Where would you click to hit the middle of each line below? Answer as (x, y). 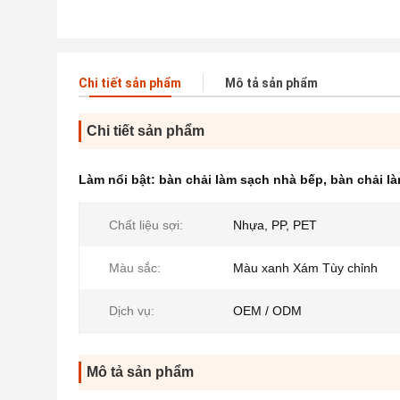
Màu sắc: (135, 268)
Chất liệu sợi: (146, 225)
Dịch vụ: (132, 311)
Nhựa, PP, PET (275, 225)
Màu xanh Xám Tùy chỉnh (305, 268)
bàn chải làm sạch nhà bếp (241, 179)
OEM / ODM (267, 311)
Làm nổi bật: (119, 179)
